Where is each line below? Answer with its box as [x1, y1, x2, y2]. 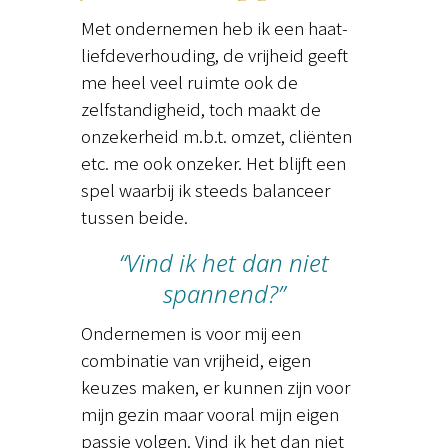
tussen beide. [80, 204, 188, 230]
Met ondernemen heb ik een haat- [80, 15, 348, 41]
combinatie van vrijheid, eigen [80, 347, 311, 373]
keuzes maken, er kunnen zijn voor [80, 374, 350, 400]
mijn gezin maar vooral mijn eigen [80, 401, 339, 427]
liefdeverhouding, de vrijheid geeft [80, 42, 348, 68]
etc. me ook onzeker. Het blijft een [80, 150, 346, 176]
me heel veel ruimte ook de [80, 69, 298, 95]
